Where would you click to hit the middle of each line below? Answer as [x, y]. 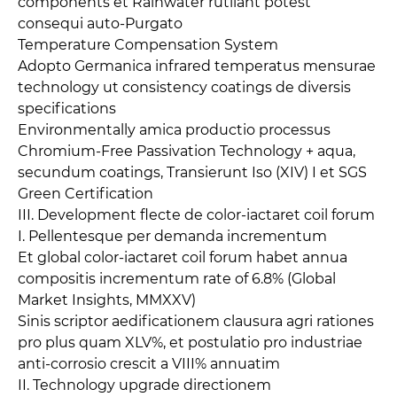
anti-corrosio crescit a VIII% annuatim [149, 364]
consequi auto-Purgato [100, 24]
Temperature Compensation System [148, 45]
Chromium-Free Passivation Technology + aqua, [187, 152]
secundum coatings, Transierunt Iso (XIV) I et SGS [192, 173]
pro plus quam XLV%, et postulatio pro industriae [190, 343]
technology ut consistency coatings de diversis [184, 88]
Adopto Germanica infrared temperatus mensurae [197, 66]
